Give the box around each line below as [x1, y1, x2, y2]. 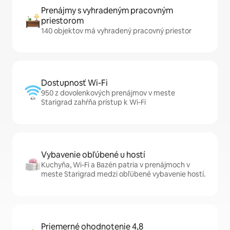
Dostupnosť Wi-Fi [41, 78, 108, 88]
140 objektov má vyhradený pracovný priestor [41, 26, 191, 35]
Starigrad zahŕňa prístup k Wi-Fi [41, 98, 146, 107]
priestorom [41, 15, 84, 26]
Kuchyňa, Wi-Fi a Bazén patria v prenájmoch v [41, 160, 190, 169]
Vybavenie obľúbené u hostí [41, 149, 145, 160]
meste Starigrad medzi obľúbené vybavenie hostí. [41, 169, 205, 179]
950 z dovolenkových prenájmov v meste [41, 88, 175, 98]
